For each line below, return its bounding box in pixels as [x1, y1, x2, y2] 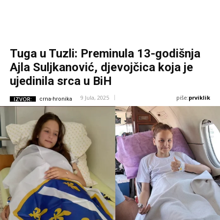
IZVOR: [14, 95, 32, 103]
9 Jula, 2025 [81, 94, 109, 102]
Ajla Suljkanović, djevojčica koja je [10, 60, 193, 75]
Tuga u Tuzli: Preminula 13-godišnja [10, 47, 200, 61]
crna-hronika [39, 95, 72, 102]
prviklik [189, 94, 210, 102]
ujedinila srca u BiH [10, 74, 112, 88]
